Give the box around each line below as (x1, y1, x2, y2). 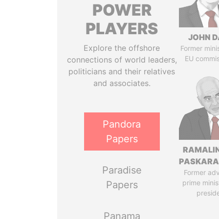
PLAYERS (86, 19, 158, 38)
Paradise (102, 164, 142, 176)
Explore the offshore (84, 43, 160, 53)
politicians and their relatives (68, 66, 175, 76)
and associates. (93, 78, 151, 88)
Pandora (103, 118, 141, 130)
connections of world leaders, (66, 55, 177, 65)
